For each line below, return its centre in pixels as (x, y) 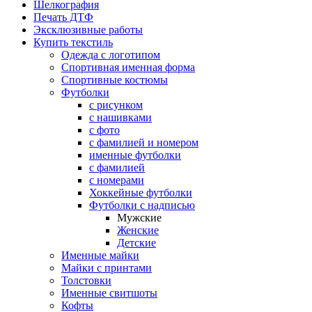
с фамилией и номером (144, 143)
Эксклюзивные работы (88, 30)
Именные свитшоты (109, 293)
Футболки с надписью (142, 205)
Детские (136, 243)
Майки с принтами (107, 268)
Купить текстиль (73, 42)
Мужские (139, 218)
